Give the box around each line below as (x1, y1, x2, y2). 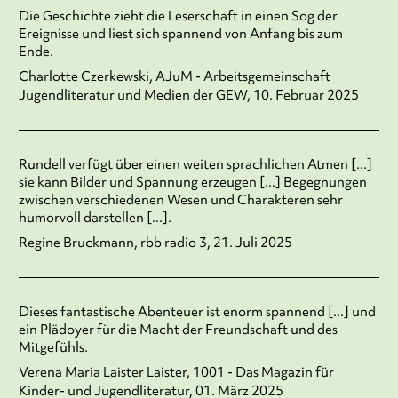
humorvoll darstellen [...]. (18, 209, 171, 227)
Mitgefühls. (18, 338, 88, 357)
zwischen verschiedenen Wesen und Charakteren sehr (18, 191, 343, 210)
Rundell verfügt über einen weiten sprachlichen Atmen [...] (18, 155, 372, 174)
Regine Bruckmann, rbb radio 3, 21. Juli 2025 (18, 234, 292, 252)
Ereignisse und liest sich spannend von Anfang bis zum (18, 25, 343, 44)
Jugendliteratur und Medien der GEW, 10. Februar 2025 (18, 86, 359, 105)
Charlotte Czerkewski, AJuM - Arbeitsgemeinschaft (18, 68, 330, 86)
